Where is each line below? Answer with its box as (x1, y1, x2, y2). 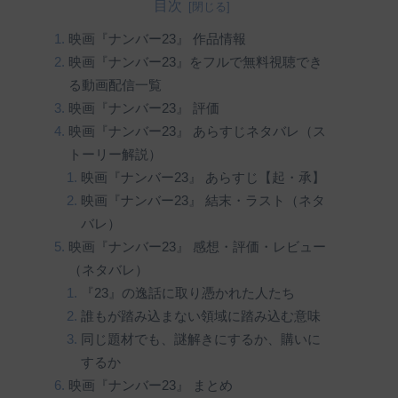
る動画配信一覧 (68, 77, 162, 92)
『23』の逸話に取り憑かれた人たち (81, 285, 296, 300)
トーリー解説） (68, 147, 162, 162)
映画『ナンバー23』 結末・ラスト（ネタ (81, 193, 326, 208)
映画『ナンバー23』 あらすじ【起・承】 (81, 170, 326, 185)
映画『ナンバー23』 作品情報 (68, 31, 246, 46)
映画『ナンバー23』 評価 (68, 100, 219, 115)
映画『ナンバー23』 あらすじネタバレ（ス (68, 123, 326, 139)
